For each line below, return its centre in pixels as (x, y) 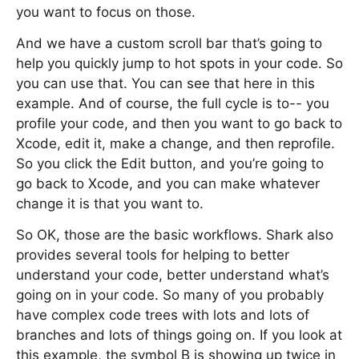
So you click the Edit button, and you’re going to (170, 163)
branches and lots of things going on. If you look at (179, 335)
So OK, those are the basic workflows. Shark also (175, 235)
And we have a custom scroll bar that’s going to (169, 43)
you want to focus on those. (106, 12)
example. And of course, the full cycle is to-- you (173, 103)
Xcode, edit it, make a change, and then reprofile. (175, 143)
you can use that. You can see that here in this (165, 83)
